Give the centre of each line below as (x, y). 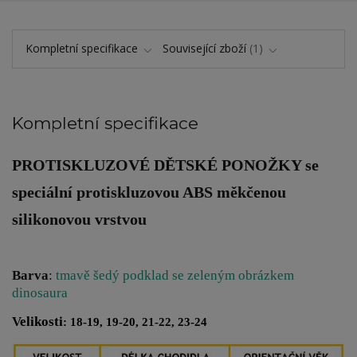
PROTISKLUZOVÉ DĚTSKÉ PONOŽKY (157, 166)
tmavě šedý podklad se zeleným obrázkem (175, 276)
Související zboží (204, 48)
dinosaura (40, 293)
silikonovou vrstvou (79, 220)
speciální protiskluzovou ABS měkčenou (149, 193)
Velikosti (37, 322)
